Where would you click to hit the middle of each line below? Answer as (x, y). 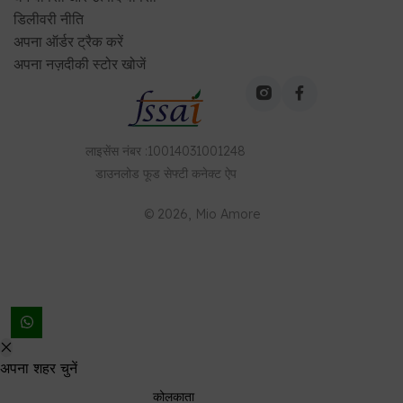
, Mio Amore (224, 214)
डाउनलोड (117, 173)
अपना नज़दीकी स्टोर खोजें (80, 63)
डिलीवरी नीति (49, 18)
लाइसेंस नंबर (113, 151)
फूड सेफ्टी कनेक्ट (182, 173)
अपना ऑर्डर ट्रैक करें (68, 41)
